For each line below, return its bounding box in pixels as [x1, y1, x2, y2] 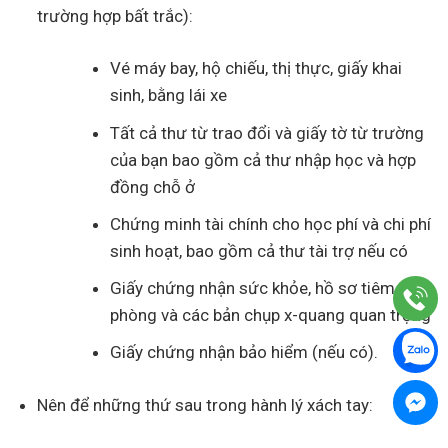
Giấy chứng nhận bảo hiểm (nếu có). [110, 342, 379, 363]
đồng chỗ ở [110, 176, 196, 197]
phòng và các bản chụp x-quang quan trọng [110, 304, 432, 325]
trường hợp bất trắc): [37, 5, 194, 26]
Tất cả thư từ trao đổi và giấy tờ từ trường [110, 122, 425, 143]
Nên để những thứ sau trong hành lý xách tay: [37, 394, 374, 415]
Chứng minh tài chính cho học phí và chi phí [110, 213, 432, 234]
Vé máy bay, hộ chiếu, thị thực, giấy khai [110, 58, 403, 79]
